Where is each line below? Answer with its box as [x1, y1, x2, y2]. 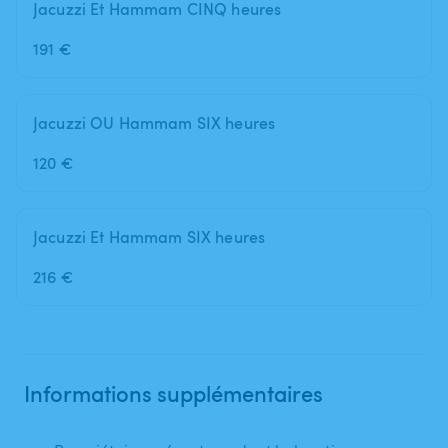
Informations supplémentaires [24, 377, 323, 408]
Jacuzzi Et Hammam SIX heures [33, 225, 266, 248]
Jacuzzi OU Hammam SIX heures [33, 111, 276, 134]
